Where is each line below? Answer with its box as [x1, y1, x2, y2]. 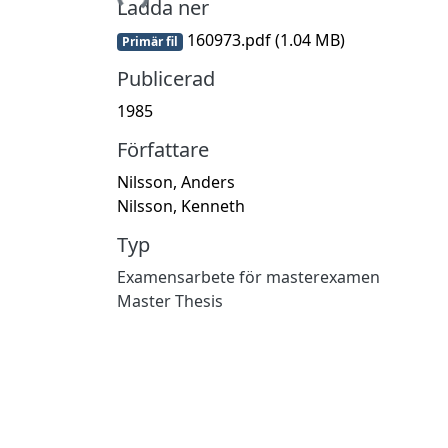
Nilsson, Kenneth [117, 194, 245, 217]
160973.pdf [182, 28, 275, 51]
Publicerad [117, 64, 215, 92]
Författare [117, 135, 209, 163]
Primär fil [121, 32, 178, 50]
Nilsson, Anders [117, 170, 235, 193]
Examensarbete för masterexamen [117, 265, 380, 288]
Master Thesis [117, 289, 223, 312]
